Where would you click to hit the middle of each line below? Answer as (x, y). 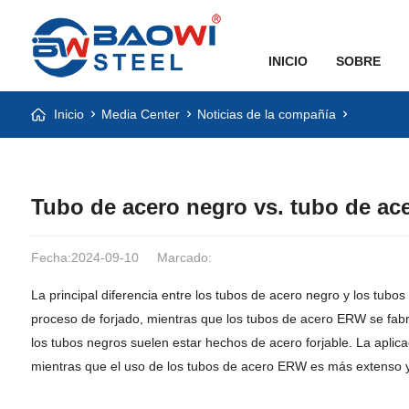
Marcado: (184, 257)
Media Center (140, 114)
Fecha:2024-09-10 (84, 257)
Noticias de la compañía (266, 114)
